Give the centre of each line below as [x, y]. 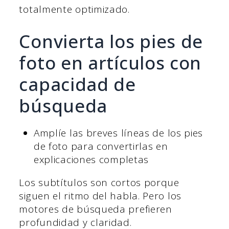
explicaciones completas [91, 159]
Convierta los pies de [111, 41]
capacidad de [77, 84]
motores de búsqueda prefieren [96, 209]
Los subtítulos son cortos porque [99, 182]
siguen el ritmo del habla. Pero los [100, 196]
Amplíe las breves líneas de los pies [118, 133]
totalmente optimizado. [74, 9]
